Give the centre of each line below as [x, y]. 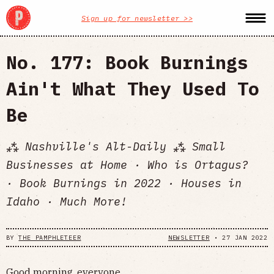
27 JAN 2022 [245, 237]
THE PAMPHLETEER [50, 237]
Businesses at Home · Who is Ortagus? [127, 165]
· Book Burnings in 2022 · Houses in [124, 183]
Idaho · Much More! [67, 201]
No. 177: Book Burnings [127, 62]
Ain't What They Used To [133, 88]
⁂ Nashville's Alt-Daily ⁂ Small [116, 146]
